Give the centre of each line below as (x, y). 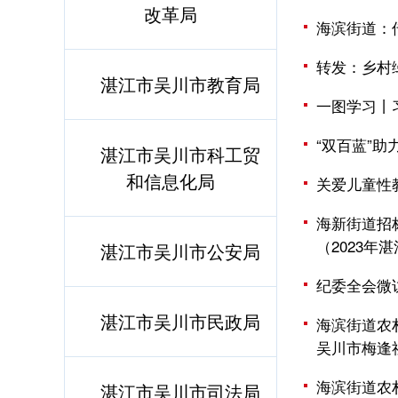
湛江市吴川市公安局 (180, 251)
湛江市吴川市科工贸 (180, 154)
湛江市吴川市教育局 (180, 84)
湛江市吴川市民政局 (180, 321)
